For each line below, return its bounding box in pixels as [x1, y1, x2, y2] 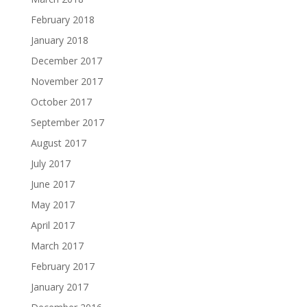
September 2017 [30, 116, 104, 129]
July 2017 [30, 157, 71, 170]
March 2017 [30, 239, 84, 252]
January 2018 [30, 34, 88, 47]
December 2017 [30, 54, 102, 67]
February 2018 [30, 13, 95, 26]
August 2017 [30, 136, 86, 149]
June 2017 [30, 177, 75, 191]
